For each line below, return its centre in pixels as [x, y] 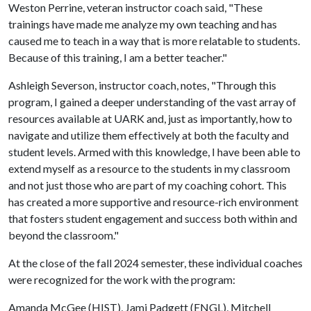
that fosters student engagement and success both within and [153, 218]
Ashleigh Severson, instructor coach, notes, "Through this [142, 85]
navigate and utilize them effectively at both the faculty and [149, 135]
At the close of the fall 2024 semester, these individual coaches [155, 263]
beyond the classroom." [65, 235]
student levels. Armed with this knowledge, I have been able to [154, 152]
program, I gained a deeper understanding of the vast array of [152, 102]
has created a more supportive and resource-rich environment [153, 202]
